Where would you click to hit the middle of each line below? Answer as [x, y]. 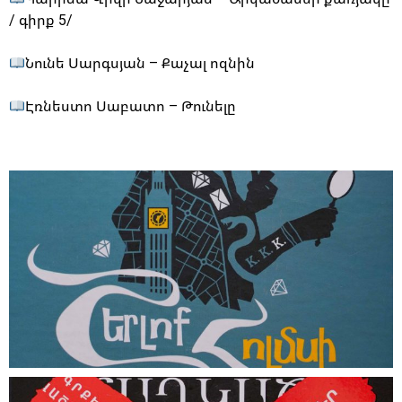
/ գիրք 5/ [41, 20]
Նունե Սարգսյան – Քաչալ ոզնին [142, 63]
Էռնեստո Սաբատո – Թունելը [131, 106]
